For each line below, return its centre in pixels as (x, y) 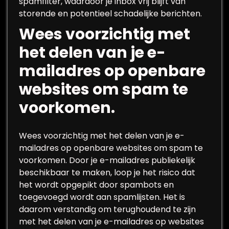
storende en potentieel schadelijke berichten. (110, 14)
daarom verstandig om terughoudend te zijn (107, 209)
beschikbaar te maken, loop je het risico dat (107, 173)
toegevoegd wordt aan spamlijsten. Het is (102, 197)
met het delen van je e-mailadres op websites (111, 222)
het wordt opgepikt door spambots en (96, 185)
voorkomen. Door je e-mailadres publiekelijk (107, 160)
